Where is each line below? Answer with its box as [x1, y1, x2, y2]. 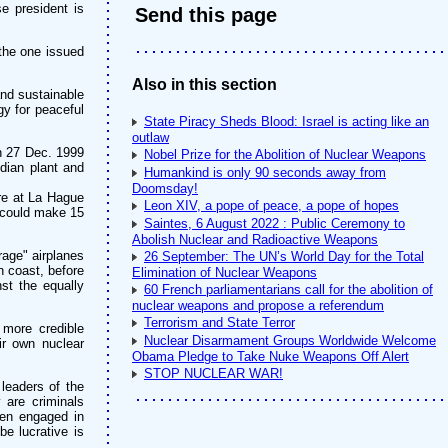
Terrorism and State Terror [144, 315, 295, 330]
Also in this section [132, 76, 277, 93]
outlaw [132, 130, 169, 145]
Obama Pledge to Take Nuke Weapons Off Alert [132, 349, 409, 364]
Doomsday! [132, 181, 198, 196]
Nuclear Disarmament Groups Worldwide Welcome [144, 333, 436, 348]
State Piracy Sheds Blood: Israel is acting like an [144, 114, 429, 129]
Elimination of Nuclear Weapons [132, 265, 317, 280]
